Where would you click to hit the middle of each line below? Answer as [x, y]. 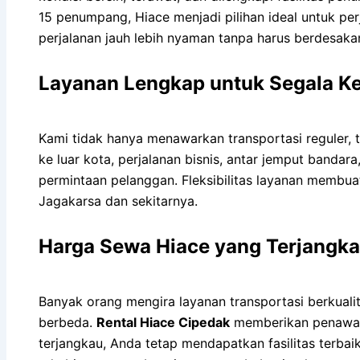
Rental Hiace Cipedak [163, 322]
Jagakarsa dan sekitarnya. [118, 200]
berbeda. [67, 322]
